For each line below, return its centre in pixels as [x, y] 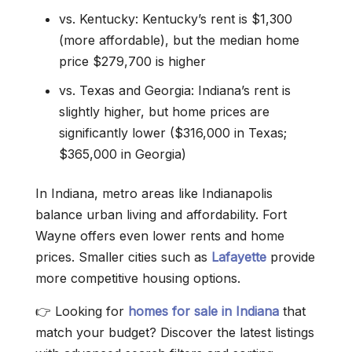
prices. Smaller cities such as [123, 257]
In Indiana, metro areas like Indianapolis [154, 193]
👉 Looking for [82, 311]
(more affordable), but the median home [179, 40]
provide [291, 257]
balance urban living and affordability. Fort [161, 214]
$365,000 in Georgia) [123, 154]
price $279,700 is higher [132, 61]
